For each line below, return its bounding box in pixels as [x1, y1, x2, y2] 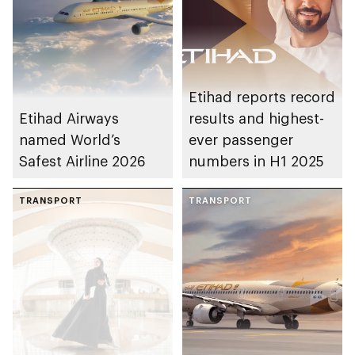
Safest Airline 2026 [19, 152, 145, 170]
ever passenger [189, 131, 293, 149]
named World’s [19, 131, 120, 149]
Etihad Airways [19, 109, 119, 128]
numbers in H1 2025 [189, 152, 324, 170]
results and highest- [189, 109, 324, 128]
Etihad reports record [189, 88, 335, 106]
